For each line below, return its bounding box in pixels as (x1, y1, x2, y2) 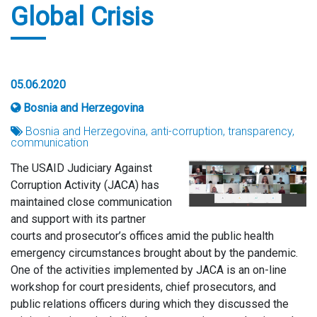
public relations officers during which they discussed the (11, 297, 289, 311)
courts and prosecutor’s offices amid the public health (11, 229, 274, 243)
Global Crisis (11, 2, 154, 32)
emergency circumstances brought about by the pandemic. (11, 246, 298, 260)
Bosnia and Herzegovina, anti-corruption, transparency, (23, 125, 294, 138)
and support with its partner (11, 212, 146, 226)
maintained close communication (11, 195, 172, 209)
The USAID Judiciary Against (11, 161, 152, 175)
